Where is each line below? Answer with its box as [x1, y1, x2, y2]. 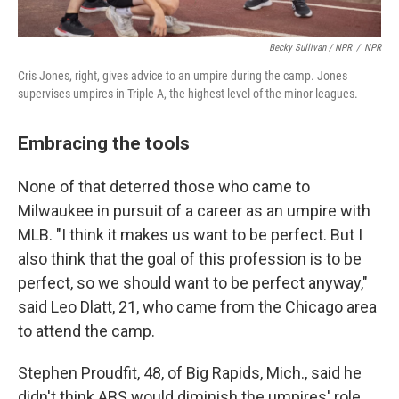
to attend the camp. [18, 322, 155, 340]
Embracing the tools [18, 132, 190, 154]
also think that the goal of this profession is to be [18, 249, 362, 268]
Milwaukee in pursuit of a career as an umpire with [18, 201, 370, 220]
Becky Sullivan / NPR [269, 42, 352, 53]
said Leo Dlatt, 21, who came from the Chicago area [18, 297, 377, 316]
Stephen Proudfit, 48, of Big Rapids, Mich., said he [18, 363, 362, 382]
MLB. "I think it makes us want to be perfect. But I [18, 225, 362, 244]
